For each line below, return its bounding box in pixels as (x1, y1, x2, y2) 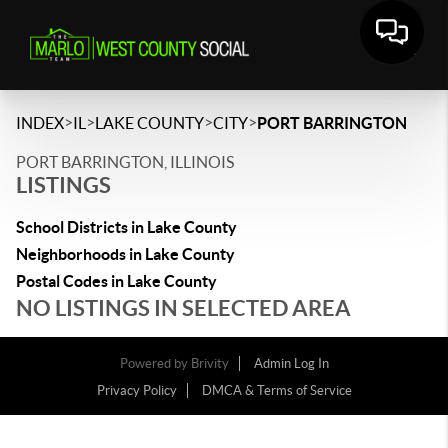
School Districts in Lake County (16, 218, 237, 236)
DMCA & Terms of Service (201, 383, 352, 398)
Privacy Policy (96, 383, 177, 398)
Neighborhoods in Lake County (16, 245, 235, 263)
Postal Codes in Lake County (16, 272, 217, 290)
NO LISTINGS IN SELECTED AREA (16, 295, 351, 320)
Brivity (190, 356, 229, 371)
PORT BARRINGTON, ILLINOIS (16, 153, 234, 171)
